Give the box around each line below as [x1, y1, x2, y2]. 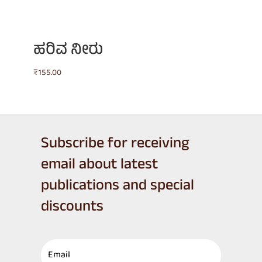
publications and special [40, 174, 194, 199]
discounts [40, 195, 104, 220]
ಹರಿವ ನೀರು [33, 38, 103, 64]
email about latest [40, 153, 158, 178]
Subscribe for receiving [40, 132, 189, 157]
